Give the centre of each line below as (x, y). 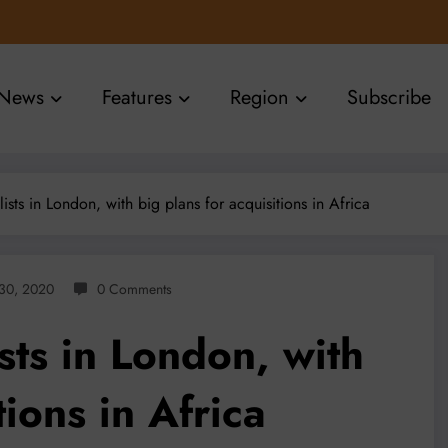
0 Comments (134, 288)
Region (260, 98)
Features (137, 98)
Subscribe (389, 98)
